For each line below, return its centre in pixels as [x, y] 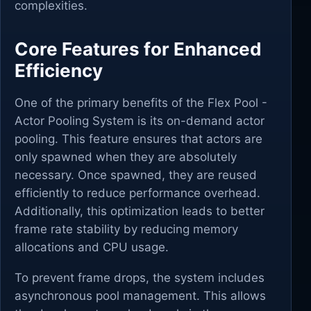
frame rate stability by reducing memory [126, 229]
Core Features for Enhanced [138, 49]
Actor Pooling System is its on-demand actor [140, 121]
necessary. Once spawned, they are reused [136, 175]
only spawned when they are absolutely [126, 157]
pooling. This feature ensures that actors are [138, 139]
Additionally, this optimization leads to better [140, 211]
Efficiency [59, 70]
